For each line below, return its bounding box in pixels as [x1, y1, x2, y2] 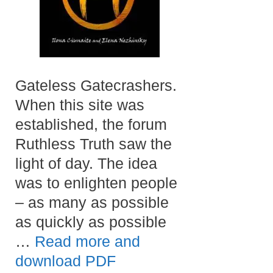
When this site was [15, 96, 144, 113]
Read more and [35, 232, 140, 250]
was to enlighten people [15, 174, 177, 191]
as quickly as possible [15, 213, 166, 230]
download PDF [15, 252, 116, 269]
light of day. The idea [15, 154, 157, 172]
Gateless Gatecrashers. [15, 76, 177, 94]
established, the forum [15, 115, 167, 133]
